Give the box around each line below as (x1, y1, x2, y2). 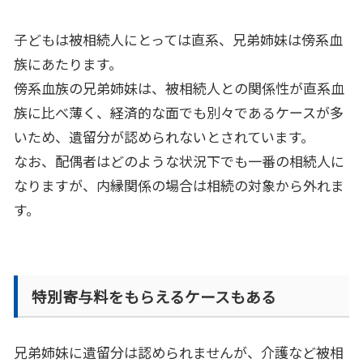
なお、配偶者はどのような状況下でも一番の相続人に (14, 151, 344, 172)
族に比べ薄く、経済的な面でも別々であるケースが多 (14, 102, 344, 123)
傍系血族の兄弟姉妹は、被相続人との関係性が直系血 (14, 78, 344, 99)
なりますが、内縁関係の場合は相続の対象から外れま (14, 175, 344, 196)
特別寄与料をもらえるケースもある (32, 284, 276, 307)
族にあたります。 (14, 53, 122, 75)
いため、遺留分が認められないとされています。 (14, 126, 314, 147)
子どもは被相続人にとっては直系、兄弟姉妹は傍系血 (14, 29, 343, 50)
